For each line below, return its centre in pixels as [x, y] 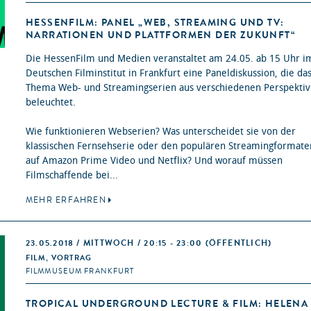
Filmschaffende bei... [72, 176]
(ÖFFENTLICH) [238, 243]
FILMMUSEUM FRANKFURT [80, 271]
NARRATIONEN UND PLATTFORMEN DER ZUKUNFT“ [160, 35]
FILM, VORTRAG [59, 258]
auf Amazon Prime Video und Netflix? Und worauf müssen [154, 161]
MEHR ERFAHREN [66, 200]
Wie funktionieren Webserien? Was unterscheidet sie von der [161, 132]
